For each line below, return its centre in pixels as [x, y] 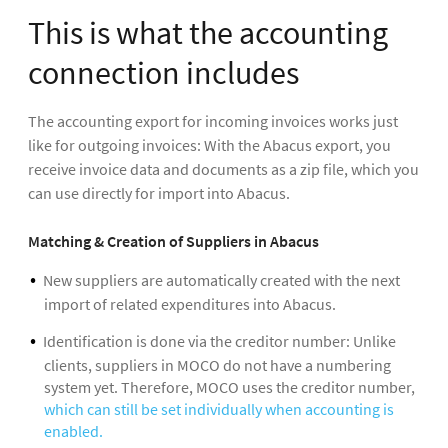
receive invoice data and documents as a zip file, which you [223, 168]
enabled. [73, 430]
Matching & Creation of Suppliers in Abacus [173, 240]
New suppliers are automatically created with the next [221, 279]
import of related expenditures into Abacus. [190, 303]
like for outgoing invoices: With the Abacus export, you [209, 144]
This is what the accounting [208, 32]
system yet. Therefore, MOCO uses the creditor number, [229, 386]
